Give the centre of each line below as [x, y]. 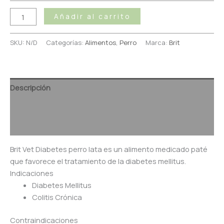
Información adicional [46, 107]
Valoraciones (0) [38, 126]
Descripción [30, 87]
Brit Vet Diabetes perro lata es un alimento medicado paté [109, 149]
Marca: [157, 43]
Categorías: [65, 43]
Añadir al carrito [92, 16]
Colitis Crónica [57, 197]
